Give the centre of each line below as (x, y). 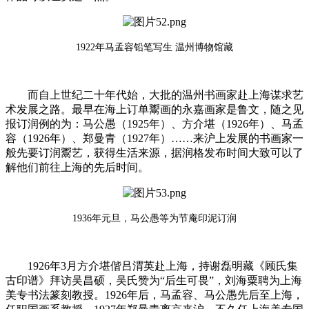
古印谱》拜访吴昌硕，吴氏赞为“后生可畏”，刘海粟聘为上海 (154, 280)
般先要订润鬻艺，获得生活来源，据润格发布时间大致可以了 (154, 152)
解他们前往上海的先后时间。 (77, 167)
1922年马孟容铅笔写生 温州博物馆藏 (154, 47)
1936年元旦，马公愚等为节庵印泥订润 (154, 218)
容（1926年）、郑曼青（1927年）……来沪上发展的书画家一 (154, 138)
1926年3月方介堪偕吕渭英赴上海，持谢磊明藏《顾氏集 (163, 266)
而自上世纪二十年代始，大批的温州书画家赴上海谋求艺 (166, 94)
